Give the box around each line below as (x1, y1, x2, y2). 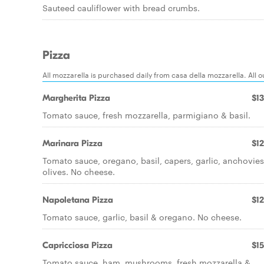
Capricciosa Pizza (42, 240, 113, 250)
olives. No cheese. (42, 166, 115, 177)
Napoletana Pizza (42, 194, 113, 205)
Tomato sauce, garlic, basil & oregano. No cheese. (42, 211, 242, 223)
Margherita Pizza (42, 93, 110, 103)
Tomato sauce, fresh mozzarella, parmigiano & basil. (42, 109, 250, 121)
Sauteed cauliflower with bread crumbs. (42, 2, 200, 14)
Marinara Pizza (42, 138, 103, 148)
